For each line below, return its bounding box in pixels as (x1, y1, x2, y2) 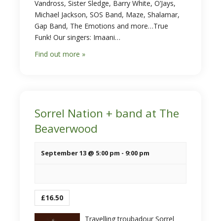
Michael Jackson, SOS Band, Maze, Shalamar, (35, 10, 180, 19)
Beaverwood (35, 121, 98, 136)
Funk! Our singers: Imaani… (35, 33, 120, 42)
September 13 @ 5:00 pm (41, 148, 120, 157)
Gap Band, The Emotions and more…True (35, 21, 168, 31)
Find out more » (35, 49, 85, 59)
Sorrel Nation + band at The (35, 106, 179, 121)
